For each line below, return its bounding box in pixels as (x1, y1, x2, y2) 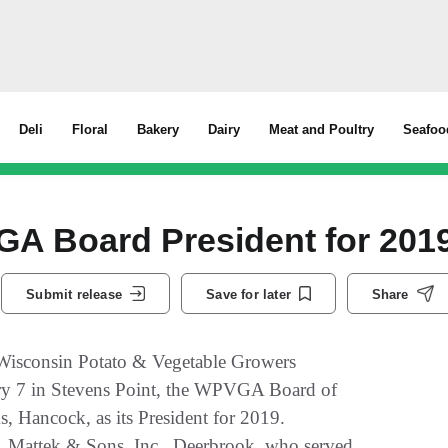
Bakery (137, 122, 180, 137)
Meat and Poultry (269, 122, 375, 137)
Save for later (206, 286, 291, 302)
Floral (72, 122, 109, 137)
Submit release (26, 286, 122, 302)
